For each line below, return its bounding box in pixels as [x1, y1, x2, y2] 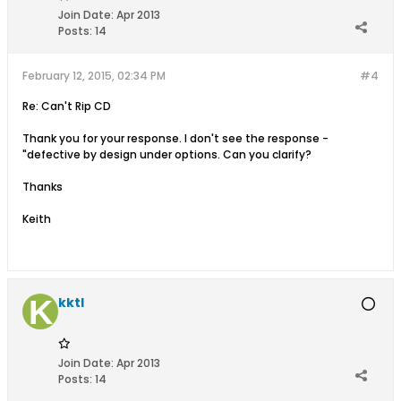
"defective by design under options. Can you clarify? [22, 147, 311, 162]
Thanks [22, 179, 63, 194]
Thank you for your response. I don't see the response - [22, 131, 328, 146]
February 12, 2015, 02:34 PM [22, 68, 166, 83]
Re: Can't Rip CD [22, 98, 111, 114]
